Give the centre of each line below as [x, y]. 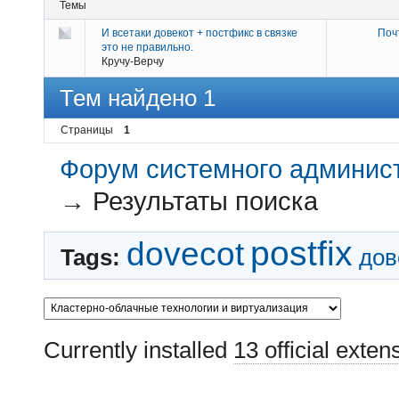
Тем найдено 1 [138, 98]
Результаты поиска [206, 201]
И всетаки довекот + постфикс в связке [199, 33]
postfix [301, 254]
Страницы [87, 130]
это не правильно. [147, 48]
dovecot [185, 255]
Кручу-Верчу [133, 62]
